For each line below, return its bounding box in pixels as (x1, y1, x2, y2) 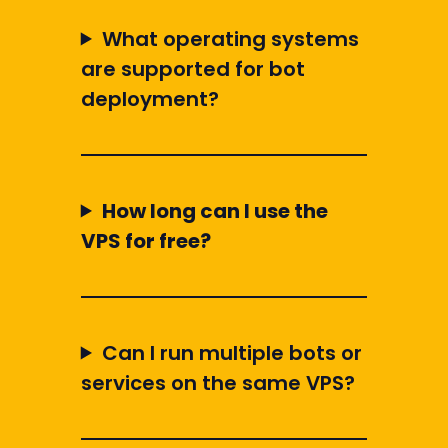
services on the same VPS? (80, 368, 355, 397)
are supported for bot (80, 54, 305, 83)
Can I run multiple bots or (101, 338, 362, 367)
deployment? (80, 84, 219, 113)
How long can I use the (101, 196, 328, 225)
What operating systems (101, 24, 359, 53)
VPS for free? (80, 226, 211, 255)
